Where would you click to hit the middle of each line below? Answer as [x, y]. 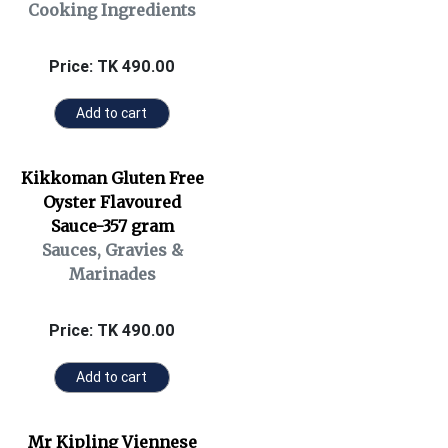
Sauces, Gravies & [112, 250]
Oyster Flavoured [112, 202]
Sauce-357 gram [112, 226]
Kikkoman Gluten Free [112, 178]
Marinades [112, 274]
